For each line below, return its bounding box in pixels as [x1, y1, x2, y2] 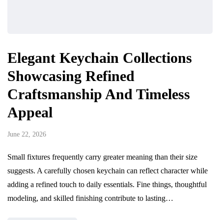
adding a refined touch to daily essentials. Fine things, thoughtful [7, 180, 207, 189]
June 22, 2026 [7, 131, 46, 138]
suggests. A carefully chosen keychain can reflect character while [7, 166, 208, 175]
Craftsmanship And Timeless [7, 86, 190, 103]
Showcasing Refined [7, 68, 135, 84]
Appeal [7, 104, 53, 121]
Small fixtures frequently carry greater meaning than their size [7, 153, 197, 162]
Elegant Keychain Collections [7, 50, 192, 66]
